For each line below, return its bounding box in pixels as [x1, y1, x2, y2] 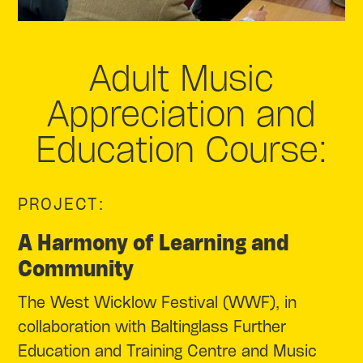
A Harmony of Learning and [18, 234, 290, 254]
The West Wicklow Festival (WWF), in [18, 296, 297, 310]
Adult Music [89, 64, 274, 96]
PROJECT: [18, 198, 105, 212]
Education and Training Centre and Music [18, 344, 318, 359]
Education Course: [36, 135, 327, 168]
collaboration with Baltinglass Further [18, 320, 287, 335]
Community [18, 260, 135, 280]
